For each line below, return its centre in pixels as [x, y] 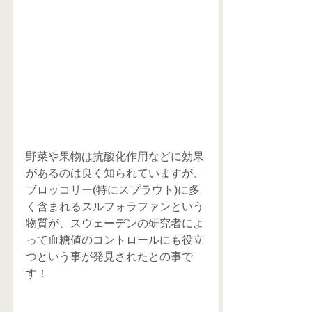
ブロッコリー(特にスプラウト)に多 [113, 190]
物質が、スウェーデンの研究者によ [115, 224]
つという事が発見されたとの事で [109, 257]
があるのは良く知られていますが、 [115, 173]
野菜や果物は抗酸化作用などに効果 [115, 157]
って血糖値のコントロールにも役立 [115, 240]
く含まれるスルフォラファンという [115, 207]
